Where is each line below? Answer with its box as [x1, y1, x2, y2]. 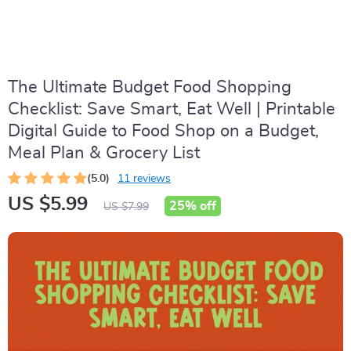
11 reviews [118, 173, 171, 184]
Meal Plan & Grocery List [8, 144, 200, 161]
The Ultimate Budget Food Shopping [8, 78, 291, 96]
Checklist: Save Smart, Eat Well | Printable [8, 100, 335, 118]
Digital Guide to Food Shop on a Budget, [8, 122, 319, 139]
